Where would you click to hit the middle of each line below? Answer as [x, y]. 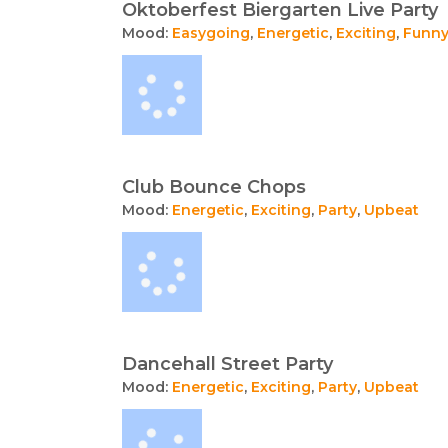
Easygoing [211, 33]
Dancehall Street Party [227, 364]
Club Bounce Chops [214, 187]
